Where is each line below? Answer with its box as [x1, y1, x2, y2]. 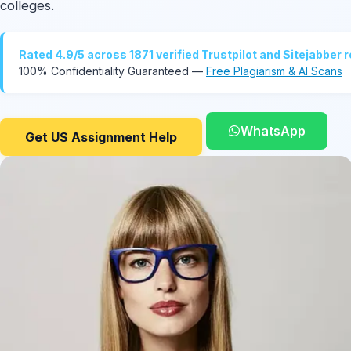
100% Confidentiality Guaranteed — [19, 63, 206, 78]
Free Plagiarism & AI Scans [206, 63, 342, 78]
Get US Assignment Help [25, 128, 177, 145]
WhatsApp [241, 122, 306, 139]
